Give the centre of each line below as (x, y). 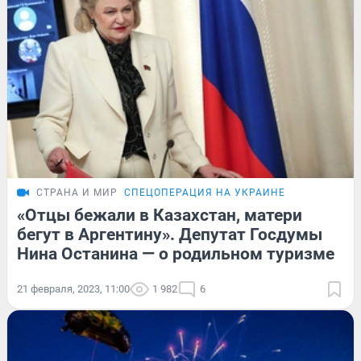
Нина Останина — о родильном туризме (176, 254)
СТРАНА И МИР (77, 193)
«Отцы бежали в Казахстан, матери (160, 216)
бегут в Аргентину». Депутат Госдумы (170, 235)
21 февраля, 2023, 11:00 (73, 289)
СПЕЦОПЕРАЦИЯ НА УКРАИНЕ (205, 193)
